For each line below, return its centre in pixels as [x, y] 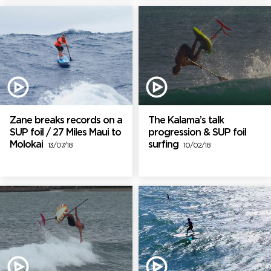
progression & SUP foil [197, 133]
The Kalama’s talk [186, 121]
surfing [166, 145]
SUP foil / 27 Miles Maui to [65, 133]
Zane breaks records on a [66, 121]
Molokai [29, 145]
